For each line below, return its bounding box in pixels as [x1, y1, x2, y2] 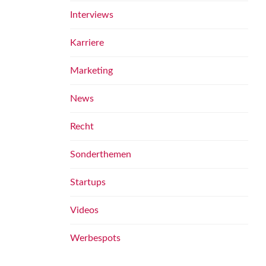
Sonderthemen [70, 150, 131, 159]
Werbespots [70, 233, 121, 243]
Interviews [70, 10, 113, 20]
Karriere [70, 38, 104, 47]
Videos [70, 205, 99, 215]
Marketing [70, 66, 113, 75]
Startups [70, 178, 106, 187]
